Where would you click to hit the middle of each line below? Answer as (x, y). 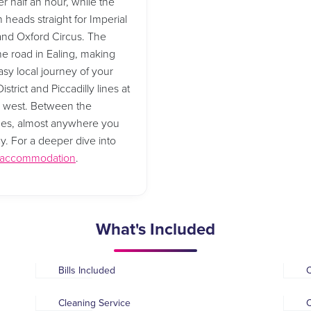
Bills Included (87, 271)
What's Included (155, 230)
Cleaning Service (94, 303)
